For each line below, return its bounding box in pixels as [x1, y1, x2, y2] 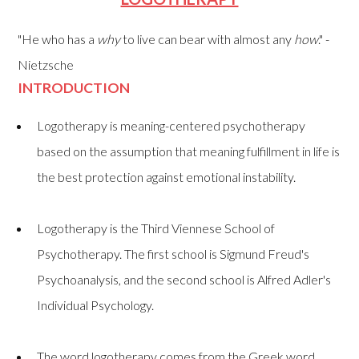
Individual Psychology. [37, 296, 155, 313]
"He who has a [18, 31, 98, 47]
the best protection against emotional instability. [37, 168, 296, 184]
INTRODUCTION [18, 79, 131, 97]
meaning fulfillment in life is [200, 143, 341, 159]
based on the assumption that [37, 143, 200, 159]
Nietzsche [18, 57, 75, 73]
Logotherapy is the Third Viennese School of [37, 220, 276, 236]
